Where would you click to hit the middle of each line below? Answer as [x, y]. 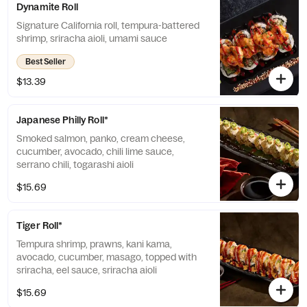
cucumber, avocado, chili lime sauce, [95, 151]
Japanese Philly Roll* [62, 120]
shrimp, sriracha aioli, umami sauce [92, 38]
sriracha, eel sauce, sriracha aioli [87, 270]
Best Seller [46, 61]
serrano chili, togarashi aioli [75, 164]
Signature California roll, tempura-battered [108, 25]
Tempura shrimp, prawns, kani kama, [94, 244]
